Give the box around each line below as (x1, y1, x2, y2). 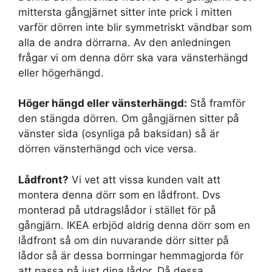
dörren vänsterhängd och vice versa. (18, 143, 197, 155)
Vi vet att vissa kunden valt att (69, 173, 220, 186)
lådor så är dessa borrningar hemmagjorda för (18, 249, 243, 262)
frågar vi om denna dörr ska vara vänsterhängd (18, 51, 248, 64)
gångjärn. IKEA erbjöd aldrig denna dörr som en (18, 219, 250, 231)
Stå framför (187, 97, 245, 109)
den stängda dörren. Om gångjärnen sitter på (18, 112, 239, 124)
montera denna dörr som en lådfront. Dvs (18, 188, 220, 201)
